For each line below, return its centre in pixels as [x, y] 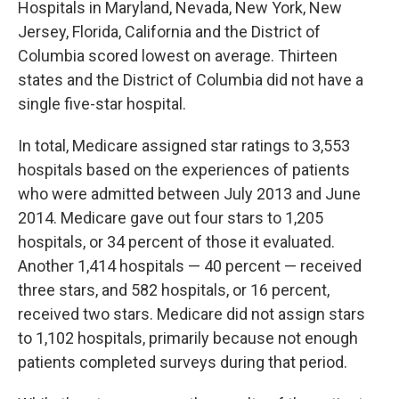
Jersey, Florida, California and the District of [169, 32]
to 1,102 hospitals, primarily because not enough [188, 338]
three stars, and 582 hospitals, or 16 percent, [174, 290]
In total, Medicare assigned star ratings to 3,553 [184, 146]
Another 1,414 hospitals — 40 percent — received [190, 266]
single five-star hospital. [102, 104]
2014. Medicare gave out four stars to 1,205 [171, 218]
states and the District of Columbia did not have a [191, 80]
